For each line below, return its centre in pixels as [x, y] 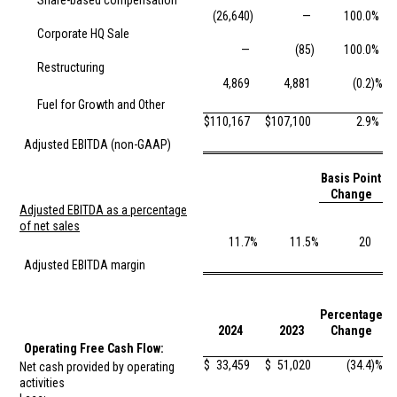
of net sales [50, 226]
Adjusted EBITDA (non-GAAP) [97, 144]
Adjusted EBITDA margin [85, 265]
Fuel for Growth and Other [101, 105]
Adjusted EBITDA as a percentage [103, 210]
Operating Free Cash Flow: [94, 348]
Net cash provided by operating [97, 367]
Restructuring [71, 67]
